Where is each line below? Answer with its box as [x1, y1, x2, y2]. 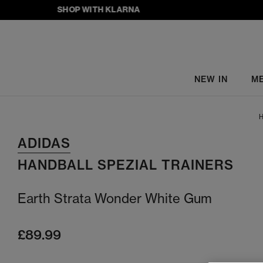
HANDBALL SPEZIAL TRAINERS [18, 157, 234, 173]
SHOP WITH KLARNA [42, 4, 126, 15]
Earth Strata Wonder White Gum [18, 190, 212, 207]
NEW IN [194, 73, 228, 85]
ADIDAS [18, 135, 70, 151]
